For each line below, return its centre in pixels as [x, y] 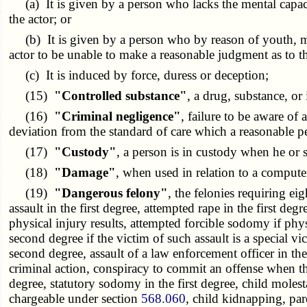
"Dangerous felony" [111, 193]
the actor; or [40, 19]
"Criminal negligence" [118, 116]
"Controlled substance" [121, 96]
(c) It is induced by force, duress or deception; [139, 75]
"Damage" [85, 173]
